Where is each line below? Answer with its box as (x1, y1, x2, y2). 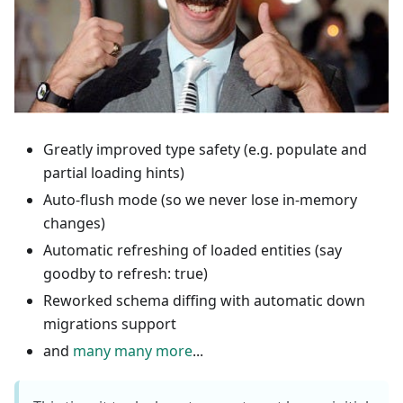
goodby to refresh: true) (43, 264, 208, 284)
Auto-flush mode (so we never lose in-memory (43, 190, 357, 210)
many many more (73, 341, 193, 362)
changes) (43, 213, 105, 234)
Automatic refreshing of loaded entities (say (43, 240, 342, 261)
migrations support (43, 314, 176, 335)
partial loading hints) (43, 163, 184, 184)
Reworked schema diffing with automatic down (43, 291, 365, 311)
